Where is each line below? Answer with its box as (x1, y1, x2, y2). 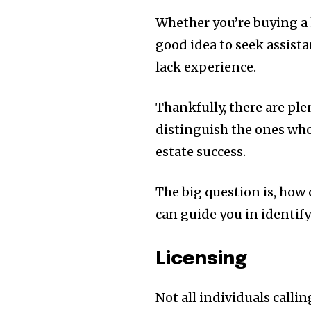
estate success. (155, 144, 246, 160)
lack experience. (155, 59, 257, 76)
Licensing (155, 250, 248, 269)
